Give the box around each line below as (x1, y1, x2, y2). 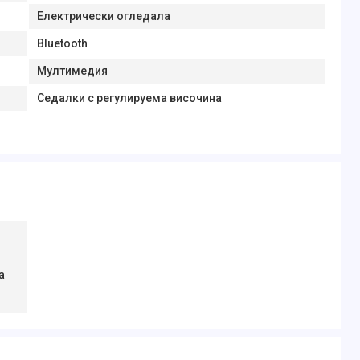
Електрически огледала (36, 10, 170, 22)
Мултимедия (36, 64, 108, 77)
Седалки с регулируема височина (36, 92, 222, 104)
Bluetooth (36, 37, 88, 50)
